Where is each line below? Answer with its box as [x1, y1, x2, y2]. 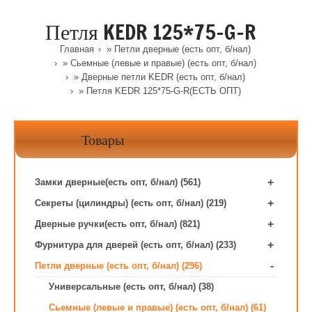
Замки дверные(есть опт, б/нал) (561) [35, 177, 201, 187]
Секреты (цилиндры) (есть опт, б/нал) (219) [35, 198, 226, 208]
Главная [60, 44, 94, 54]
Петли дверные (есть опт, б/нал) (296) [35, 260, 202, 271]
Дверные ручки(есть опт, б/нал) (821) [35, 219, 200, 229]
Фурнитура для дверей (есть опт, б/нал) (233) [35, 240, 236, 250]
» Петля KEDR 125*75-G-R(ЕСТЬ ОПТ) [75, 86, 241, 96]
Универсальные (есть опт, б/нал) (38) [49, 281, 214, 292]
